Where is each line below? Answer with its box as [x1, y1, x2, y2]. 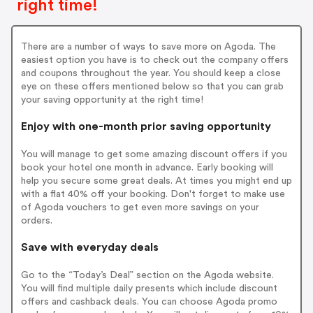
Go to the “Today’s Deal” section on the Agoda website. [20, 270, 274, 280]
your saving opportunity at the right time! [20, 94, 203, 105]
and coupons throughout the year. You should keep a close [20, 68, 281, 78]
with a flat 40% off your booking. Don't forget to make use [20, 189, 285, 199]
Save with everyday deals [20, 241, 159, 253]
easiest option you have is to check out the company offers [20, 54, 289, 65]
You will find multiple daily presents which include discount [20, 283, 277, 293]
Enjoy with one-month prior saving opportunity [20, 120, 271, 132]
